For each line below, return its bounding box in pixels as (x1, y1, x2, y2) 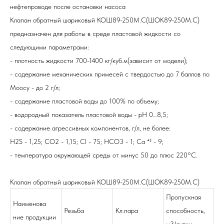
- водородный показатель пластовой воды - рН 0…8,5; (10, 110, 168, 119)
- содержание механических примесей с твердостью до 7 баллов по (10, 70, 209, 78)
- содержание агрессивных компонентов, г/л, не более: (10, 124, 170, 132)
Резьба (64, 206, 84, 215)
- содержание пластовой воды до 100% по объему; (10, 97, 159, 105)
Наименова (13, 199, 46, 208)
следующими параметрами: (10, 43, 89, 51)
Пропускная (166, 193, 201, 201)
